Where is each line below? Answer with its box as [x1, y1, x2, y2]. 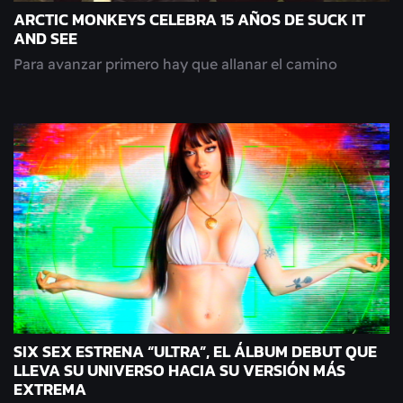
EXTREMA [13, 378, 86, 401]
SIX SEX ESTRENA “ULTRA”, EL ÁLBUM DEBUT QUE [13, 340, 377, 363]
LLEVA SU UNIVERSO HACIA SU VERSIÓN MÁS [13, 359, 345, 382]
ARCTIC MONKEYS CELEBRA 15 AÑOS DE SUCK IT [13, 8, 365, 31]
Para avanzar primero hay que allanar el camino [13, 55, 337, 73]
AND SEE [13, 27, 77, 50]
